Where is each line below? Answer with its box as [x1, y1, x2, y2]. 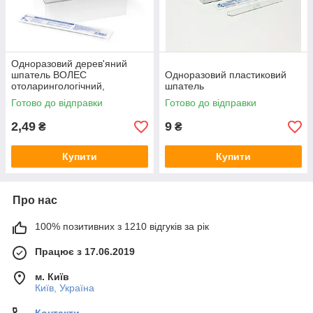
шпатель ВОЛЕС [11, 69, 87, 80]
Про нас [13, 194, 57, 206]
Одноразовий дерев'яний [11, 58, 127, 69]
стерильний [11, 92, 64, 103]
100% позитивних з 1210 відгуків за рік [35, 221, 209, 232]
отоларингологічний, [11, 80, 105, 92]
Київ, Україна [35, 282, 94, 293]
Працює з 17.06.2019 [35, 246, 135, 257]
